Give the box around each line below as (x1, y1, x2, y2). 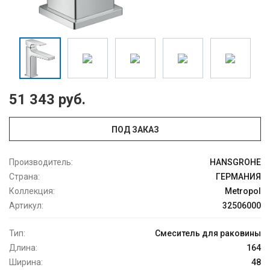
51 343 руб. (9, 91, 86, 108)
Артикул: (9, 201, 43, 211)
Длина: (9, 243, 37, 253)
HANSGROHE (210, 157, 261, 168)
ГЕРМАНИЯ (216, 172, 261, 182)
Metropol (225, 186, 261, 196)
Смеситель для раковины (155, 228, 261, 239)
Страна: (9, 172, 40, 182)
